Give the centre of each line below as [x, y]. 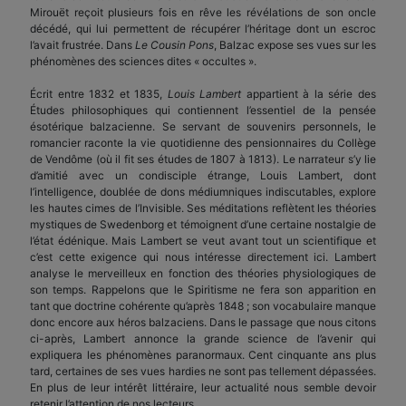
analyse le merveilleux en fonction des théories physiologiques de [203, 273]
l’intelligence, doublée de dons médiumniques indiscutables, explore [203, 191]
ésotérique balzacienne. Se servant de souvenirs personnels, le [203, 126]
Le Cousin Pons [174, 44]
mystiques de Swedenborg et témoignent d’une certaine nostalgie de [203, 224]
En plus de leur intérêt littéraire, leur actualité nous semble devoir [203, 387]
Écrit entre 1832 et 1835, [99, 93]
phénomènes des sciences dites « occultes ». [143, 61]
